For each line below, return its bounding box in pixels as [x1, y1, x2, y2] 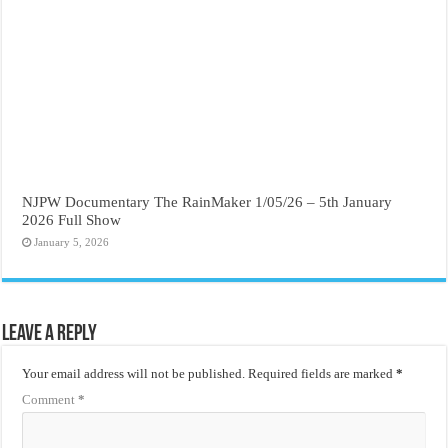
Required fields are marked [248, 366, 397, 382]
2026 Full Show [22, 211, 122, 229]
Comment [22, 392, 79, 408]
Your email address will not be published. [22, 366, 246, 382]
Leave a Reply [2, 323, 98, 347]
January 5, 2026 [34, 236, 110, 249]
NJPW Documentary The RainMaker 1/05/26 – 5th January [22, 193, 393, 211]
